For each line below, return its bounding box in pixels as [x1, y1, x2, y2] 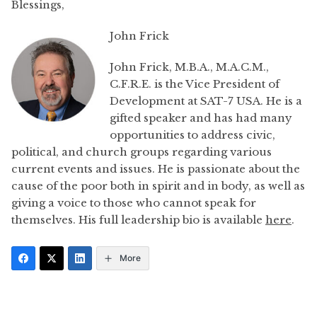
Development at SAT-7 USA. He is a [110, 94, 302, 108]
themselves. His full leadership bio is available [11, 213, 265, 226]
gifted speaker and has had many [110, 111, 292, 125]
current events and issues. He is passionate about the [11, 162, 300, 175]
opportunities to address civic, [110, 128, 275, 142]
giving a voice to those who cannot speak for [11, 196, 256, 209]
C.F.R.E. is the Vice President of [110, 77, 279, 91]
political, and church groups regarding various [11, 145, 272, 158]
